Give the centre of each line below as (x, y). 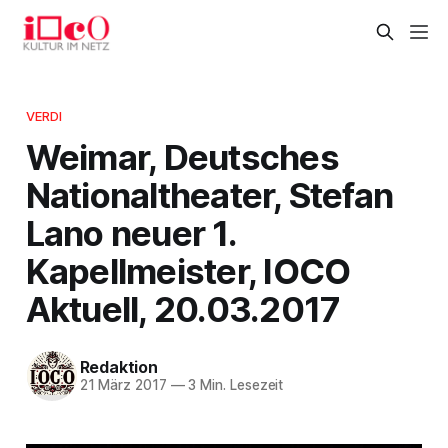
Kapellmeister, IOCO (188, 270)
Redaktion (118, 367)
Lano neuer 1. (130, 232)
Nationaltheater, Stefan (209, 194)
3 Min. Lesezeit (234, 385)
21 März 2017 (123, 385)
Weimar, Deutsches (182, 156)
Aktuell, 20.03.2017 (183, 308)
